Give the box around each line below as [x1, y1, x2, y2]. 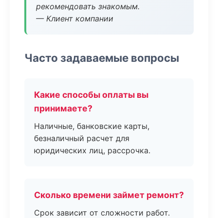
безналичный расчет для [34, 133, 129, 143]
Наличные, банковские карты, [34, 121, 149, 131]
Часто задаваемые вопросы [24, 51, 179, 64]
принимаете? [34, 103, 92, 113]
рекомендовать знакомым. [36, 1, 140, 11]
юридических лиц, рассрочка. [34, 145, 150, 155]
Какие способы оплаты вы [34, 90, 148, 100]
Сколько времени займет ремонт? [34, 190, 184, 200]
